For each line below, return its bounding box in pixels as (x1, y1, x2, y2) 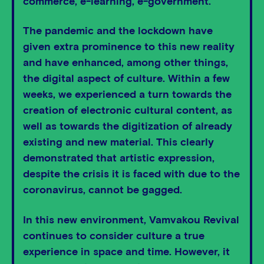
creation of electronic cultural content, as (23, 105, 232, 117)
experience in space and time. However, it (23, 246, 230, 258)
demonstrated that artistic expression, (23, 153, 214, 164)
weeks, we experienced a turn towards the (23, 90, 232, 101)
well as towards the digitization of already (23, 121, 232, 133)
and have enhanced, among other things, (23, 58, 228, 69)
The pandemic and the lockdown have (23, 26, 213, 37)
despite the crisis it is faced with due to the (23, 169, 240, 180)
